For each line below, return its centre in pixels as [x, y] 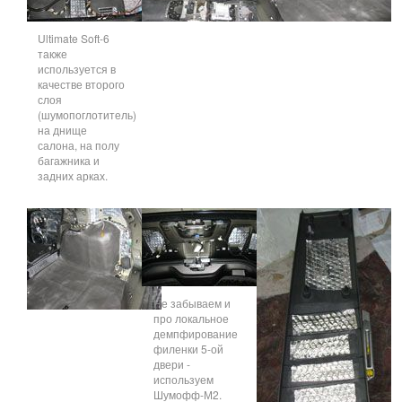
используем [183, 379]
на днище [63, 130]
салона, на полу [79, 145]
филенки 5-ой [188, 349]
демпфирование [195, 333]
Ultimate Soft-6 [74, 38]
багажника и [69, 160]
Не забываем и [192, 303]
